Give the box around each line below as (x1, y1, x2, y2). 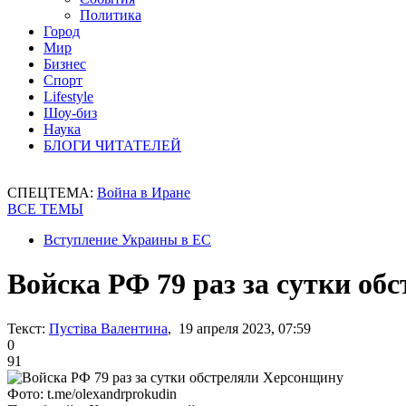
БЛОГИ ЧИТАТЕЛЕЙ (43, 138, 181, 153)
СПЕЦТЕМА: (7, 185, 97, 200)
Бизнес (43, 56, 86, 72)
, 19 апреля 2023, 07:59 (168, 320, 311, 336)
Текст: (7, 320, 45, 336)
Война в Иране (97, 185, 190, 200)
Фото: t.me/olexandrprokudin (7, 385, 177, 401)
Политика (80, 7, 141, 23)
